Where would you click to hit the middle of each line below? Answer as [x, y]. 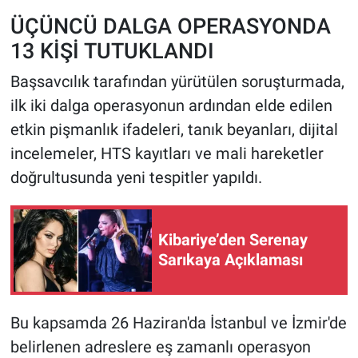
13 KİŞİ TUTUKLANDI [112, 50]
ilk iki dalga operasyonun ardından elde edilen [171, 106]
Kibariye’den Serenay [233, 240]
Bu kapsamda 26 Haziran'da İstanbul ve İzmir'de [178, 323]
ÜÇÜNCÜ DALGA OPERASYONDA [170, 26]
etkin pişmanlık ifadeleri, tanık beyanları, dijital [174, 130]
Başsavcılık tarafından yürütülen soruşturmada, [177, 82]
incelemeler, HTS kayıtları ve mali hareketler [167, 154]
